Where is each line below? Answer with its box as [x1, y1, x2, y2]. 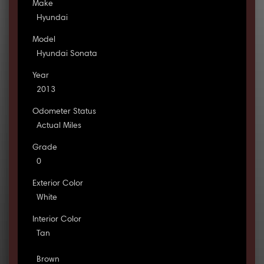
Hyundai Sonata [36, 50, 97, 59]
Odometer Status [32, 108, 96, 117]
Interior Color [32, 216, 81, 225]
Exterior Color [32, 180, 83, 189]
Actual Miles [36, 122, 81, 131]
